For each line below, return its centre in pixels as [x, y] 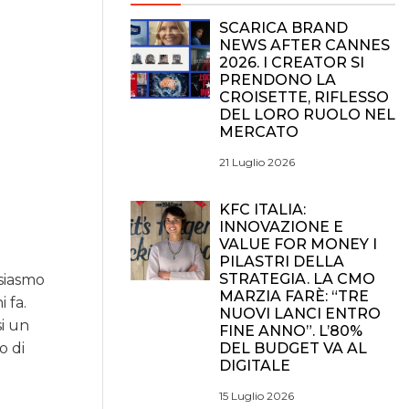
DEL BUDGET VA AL [293, 348]
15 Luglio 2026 [257, 396]
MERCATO [259, 132]
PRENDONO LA [278, 80]
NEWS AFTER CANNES [304, 45]
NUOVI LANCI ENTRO [300, 314]
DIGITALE [255, 366]
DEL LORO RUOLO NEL [307, 115]
